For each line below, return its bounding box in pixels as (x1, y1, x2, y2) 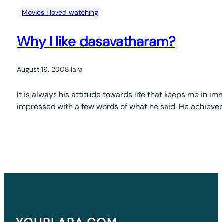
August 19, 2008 (17, 64, 69, 74)
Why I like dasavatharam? (17, 32, 175, 51)
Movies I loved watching (22, 7, 98, 17)
